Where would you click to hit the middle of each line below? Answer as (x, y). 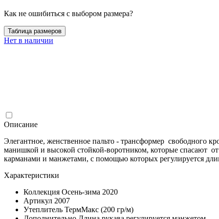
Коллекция (42, 192)
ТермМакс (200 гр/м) (99, 209)
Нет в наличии (29, 40)
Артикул (38, 200)
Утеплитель (43, 209)
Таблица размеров (35, 31)
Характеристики (32, 175)
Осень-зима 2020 (90, 192)
